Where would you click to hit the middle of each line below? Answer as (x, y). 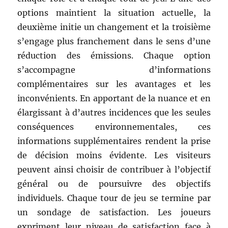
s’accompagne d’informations (114, 69)
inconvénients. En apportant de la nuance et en (114, 98)
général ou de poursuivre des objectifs (114, 183)
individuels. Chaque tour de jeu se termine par (114, 198)
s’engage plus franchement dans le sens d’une (114, 41)
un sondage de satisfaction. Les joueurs (114, 212)
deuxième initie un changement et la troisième (114, 27)
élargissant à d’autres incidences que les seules (114, 112)
